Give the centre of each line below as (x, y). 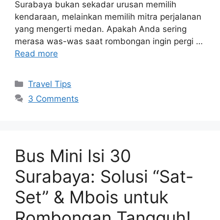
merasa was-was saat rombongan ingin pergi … (109, 41)
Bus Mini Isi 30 (73, 155)
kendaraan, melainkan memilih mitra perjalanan (108, 16)
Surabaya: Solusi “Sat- (104, 176)
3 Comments (54, 98)
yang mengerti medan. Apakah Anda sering (101, 29)
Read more (36, 53)
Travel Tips (50, 84)
